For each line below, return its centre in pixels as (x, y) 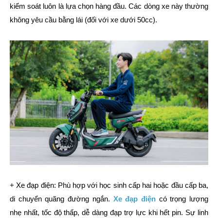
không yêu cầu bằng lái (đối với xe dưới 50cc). (83, 19)
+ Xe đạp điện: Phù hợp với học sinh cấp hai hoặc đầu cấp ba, (109, 185)
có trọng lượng (182, 199)
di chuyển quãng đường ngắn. (62, 199)
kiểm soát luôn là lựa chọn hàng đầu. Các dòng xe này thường (109, 6)
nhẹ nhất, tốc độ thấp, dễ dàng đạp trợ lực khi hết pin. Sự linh (109, 213)
